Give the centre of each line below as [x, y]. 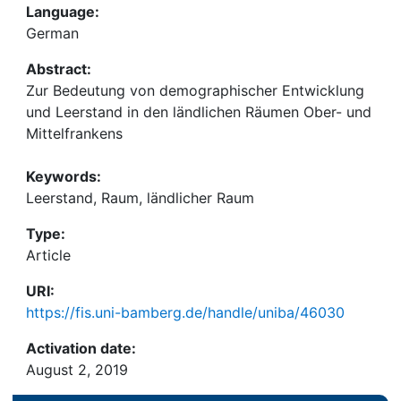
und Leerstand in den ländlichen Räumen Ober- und [199, 112]
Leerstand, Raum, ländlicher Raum [140, 198]
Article [48, 255]
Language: [63, 12]
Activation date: [81, 348]
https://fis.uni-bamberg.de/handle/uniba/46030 [185, 312]
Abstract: [59, 69]
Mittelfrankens [74, 133]
